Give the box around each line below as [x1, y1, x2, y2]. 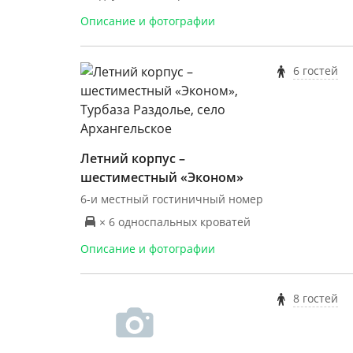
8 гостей [292, 291, 338, 306]
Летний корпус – [80, 150, 185, 167]
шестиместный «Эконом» [80, 169, 243, 186]
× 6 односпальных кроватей [99, 214, 251, 229]
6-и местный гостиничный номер [80, 191, 263, 206]
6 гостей [292, 63, 338, 78]
